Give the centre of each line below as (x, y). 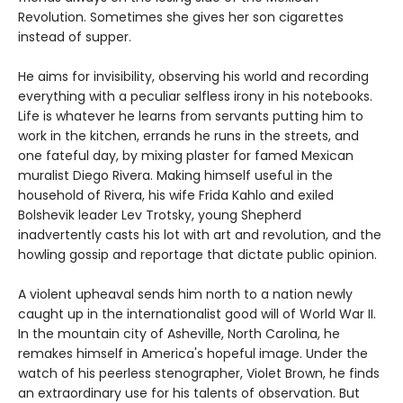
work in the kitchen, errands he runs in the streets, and (188, 135)
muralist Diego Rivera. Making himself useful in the (175, 175)
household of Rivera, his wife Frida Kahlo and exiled (176, 195)
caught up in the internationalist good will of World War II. (197, 313)
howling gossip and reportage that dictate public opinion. (197, 254)
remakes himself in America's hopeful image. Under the (193, 353)
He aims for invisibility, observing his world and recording (193, 76)
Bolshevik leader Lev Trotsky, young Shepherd (160, 215)
